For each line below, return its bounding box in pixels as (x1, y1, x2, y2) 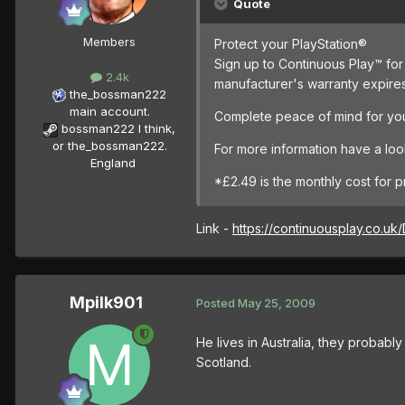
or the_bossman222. (52, 138, 167, 154)
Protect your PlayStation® (214, 35, 367, 52)
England (80, 155, 136, 171)
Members (83, 33, 136, 49)
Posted (196, 296, 238, 311)
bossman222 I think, (61, 121, 175, 137)
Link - (196, 220, 232, 236)
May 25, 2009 (238, 296, 316, 311)
